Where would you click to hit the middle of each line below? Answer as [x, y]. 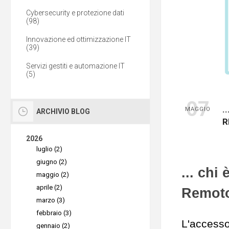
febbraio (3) [54, 213]
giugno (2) [52, 162]
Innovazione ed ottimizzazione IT [78, 39]
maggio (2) [53, 175]
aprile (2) [49, 187]
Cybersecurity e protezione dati [75, 13]
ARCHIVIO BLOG [63, 111]
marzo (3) [51, 200]
